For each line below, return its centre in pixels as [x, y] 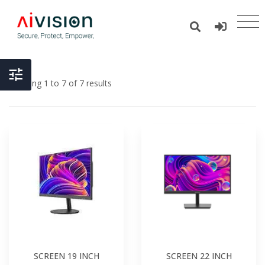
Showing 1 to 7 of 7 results [60, 83]
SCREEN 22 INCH [199, 256]
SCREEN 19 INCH [66, 256]
